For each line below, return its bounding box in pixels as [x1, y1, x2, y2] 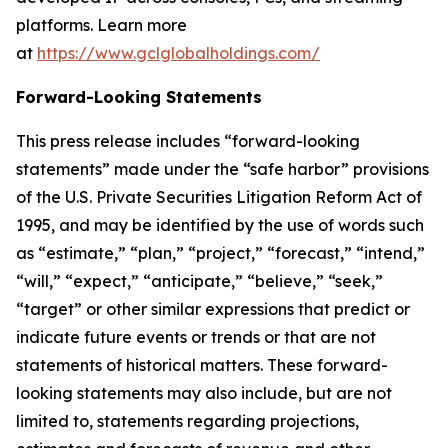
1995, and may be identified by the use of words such [16, 215, 424, 235]
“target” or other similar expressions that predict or [16, 299, 410, 319]
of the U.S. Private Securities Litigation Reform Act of [16, 187, 422, 207]
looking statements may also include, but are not [16, 383, 392, 403]
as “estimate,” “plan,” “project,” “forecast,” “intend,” [16, 243, 425, 263]
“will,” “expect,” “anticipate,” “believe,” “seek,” [16, 271, 383, 291]
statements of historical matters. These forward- [16, 355, 388, 375]
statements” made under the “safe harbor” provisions [16, 159, 429, 179]
